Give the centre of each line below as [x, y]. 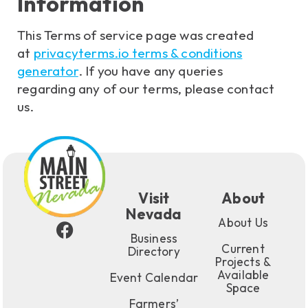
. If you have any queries [150, 70]
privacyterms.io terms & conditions [138, 53]
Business [154, 239]
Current [243, 249]
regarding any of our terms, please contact [146, 88]
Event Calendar [154, 278]
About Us [243, 223]
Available [243, 275]
